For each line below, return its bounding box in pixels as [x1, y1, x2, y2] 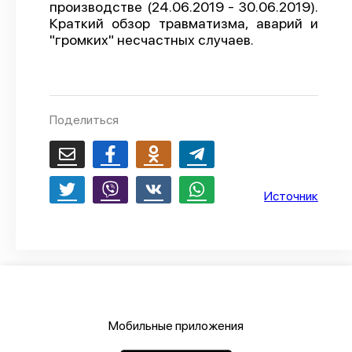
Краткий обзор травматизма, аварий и [49, 15, 318, 31]
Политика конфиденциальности [86, 41, 266, 56]
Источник [264, 189, 318, 203]
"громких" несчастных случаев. [49, 31, 254, 48]
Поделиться [49, 112, 119, 127]
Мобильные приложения [108, 318, 244, 333]
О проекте [146, 14, 206, 29]
